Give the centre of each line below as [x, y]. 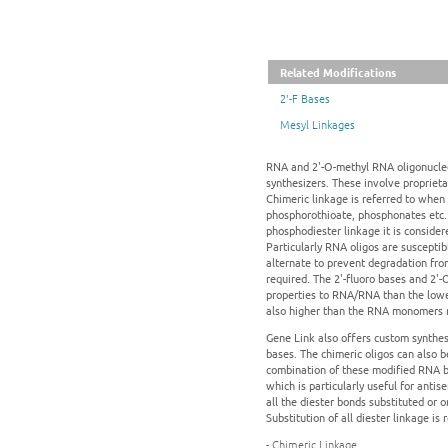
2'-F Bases [305, 98]
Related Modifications [338, 72]
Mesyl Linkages [317, 124]
